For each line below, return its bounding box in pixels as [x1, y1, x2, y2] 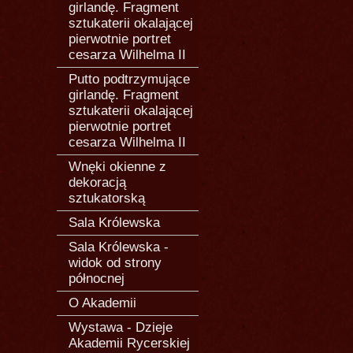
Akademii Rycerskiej [69, 336, 190, 351]
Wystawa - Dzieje [69, 320, 173, 335]
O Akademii [69, 295, 136, 310]
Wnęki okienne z [69, 159, 166, 174]
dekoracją [69, 175, 126, 190]
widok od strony [69, 255, 162, 270]
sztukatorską [69, 191, 145, 206]
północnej [69, 271, 124, 286]
